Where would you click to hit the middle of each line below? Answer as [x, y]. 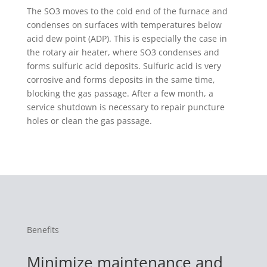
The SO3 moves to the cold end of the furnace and [127, 11]
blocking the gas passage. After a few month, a [120, 93]
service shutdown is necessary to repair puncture [125, 107]
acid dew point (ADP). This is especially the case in [127, 38]
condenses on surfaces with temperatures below [124, 24]
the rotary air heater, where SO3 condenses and [123, 52]
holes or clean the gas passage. [89, 120]
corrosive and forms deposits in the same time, [121, 79]
